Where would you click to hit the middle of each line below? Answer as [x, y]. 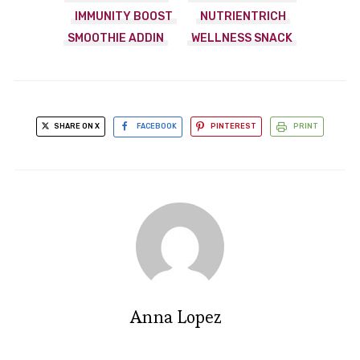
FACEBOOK [157, 127]
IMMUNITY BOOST [123, 17]
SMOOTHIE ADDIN [116, 39]
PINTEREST [233, 127]
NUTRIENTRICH [243, 17]
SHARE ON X [76, 127]
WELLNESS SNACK [242, 39]
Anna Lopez [176, 317]
